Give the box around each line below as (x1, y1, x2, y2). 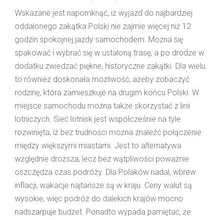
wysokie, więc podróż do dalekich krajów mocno (15, 193, 183, 203)
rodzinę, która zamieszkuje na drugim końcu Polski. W (15, 87, 199, 97)
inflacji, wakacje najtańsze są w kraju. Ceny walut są (15, 180, 192, 190)
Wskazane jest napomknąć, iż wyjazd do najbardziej (15, 8, 192, 18)
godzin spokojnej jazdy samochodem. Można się (15, 34, 183, 44)
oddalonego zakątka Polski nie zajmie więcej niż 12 (15, 21, 191, 31)
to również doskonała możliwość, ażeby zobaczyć (15, 74, 190, 84)
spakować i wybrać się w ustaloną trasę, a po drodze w (15, 48, 204, 57)
